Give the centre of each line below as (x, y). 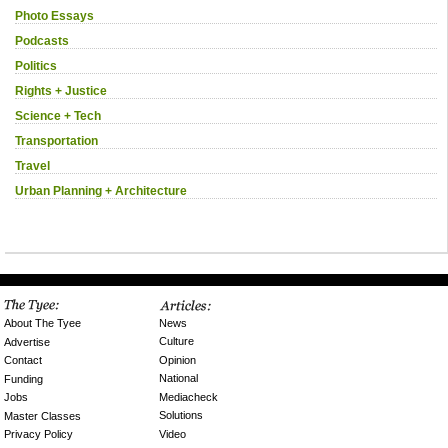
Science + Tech (58, 116)
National (179, 378)
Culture (177, 341)
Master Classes (43, 415)
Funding (24, 378)
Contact (23, 360)
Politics (36, 66)
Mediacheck (189, 396)
